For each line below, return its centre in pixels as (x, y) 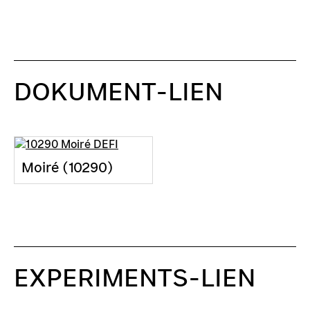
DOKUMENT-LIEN (118, 91)
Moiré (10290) (67, 167)
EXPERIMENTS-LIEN (135, 277)
